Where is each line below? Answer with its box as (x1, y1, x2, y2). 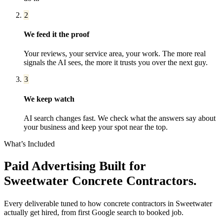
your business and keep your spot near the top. (24, 122, 168, 131)
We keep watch (24, 94, 74, 103)
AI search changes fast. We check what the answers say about (24, 113, 216, 122)
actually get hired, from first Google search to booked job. (4, 208, 184, 217)
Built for (96, 159, 146, 174)
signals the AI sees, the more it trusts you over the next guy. (24, 58, 208, 67)
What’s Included (4, 139, 55, 148)
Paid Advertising (4, 159, 96, 174)
